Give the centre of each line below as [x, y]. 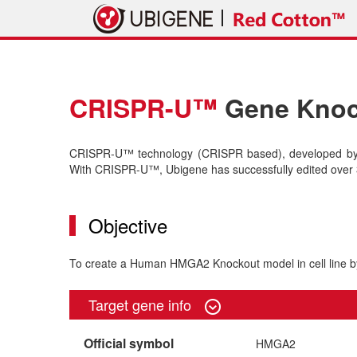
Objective [128, 225]
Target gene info [142, 304]
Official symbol [129, 343]
